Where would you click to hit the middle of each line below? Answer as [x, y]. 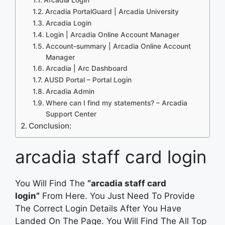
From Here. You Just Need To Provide [117, 196]
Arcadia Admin [70, 91]
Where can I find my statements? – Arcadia [116, 103]
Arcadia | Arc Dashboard [86, 68]
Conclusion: [50, 126]
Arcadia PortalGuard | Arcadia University [112, 11]
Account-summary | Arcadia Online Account [118, 46]
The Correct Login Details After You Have [98, 208]
